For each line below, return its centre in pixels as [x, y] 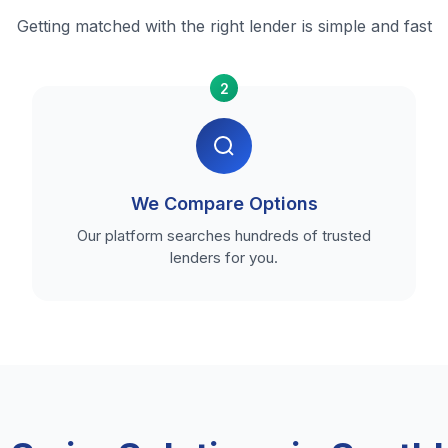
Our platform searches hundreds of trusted [224, 235]
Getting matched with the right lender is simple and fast [224, 26]
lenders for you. [224, 257]
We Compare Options [224, 203]
